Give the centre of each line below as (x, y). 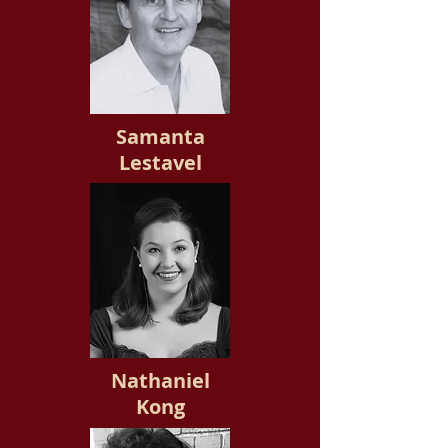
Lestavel (160, 162)
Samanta (160, 136)
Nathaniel (160, 380)
